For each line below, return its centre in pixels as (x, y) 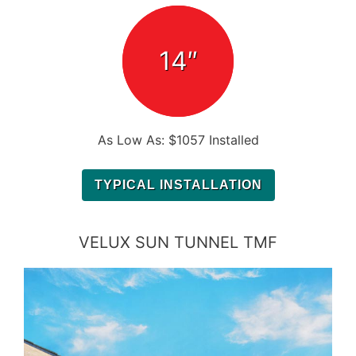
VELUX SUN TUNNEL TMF (178, 243)
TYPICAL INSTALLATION (178, 185)
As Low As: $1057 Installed (178, 140)
